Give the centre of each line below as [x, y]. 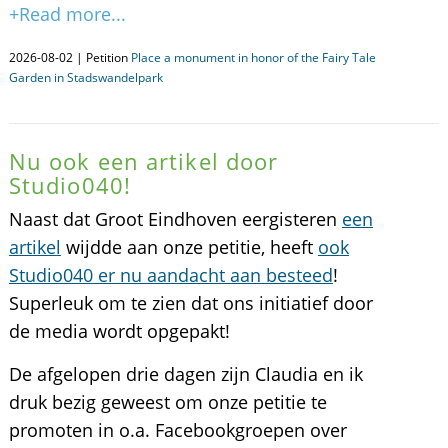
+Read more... [67, 14]
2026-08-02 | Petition [69, 57]
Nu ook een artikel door [143, 161]
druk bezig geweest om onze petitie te [167, 402]
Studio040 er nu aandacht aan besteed [170, 275]
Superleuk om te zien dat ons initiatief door [190, 303]
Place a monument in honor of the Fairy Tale [253, 57]
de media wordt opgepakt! [119, 331]
